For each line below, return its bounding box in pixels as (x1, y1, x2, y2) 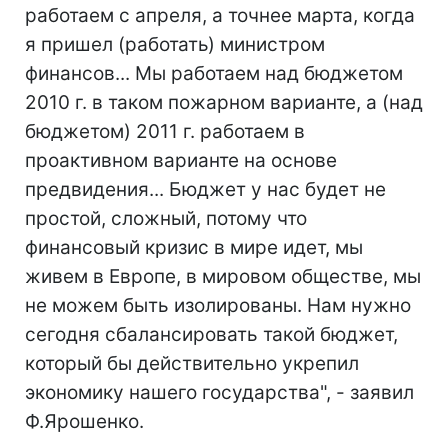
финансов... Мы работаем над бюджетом (25, 62, 403, 85)
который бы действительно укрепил (25, 352, 359, 375)
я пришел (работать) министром (25, 33, 325, 56)
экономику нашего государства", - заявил (25, 381, 414, 404)
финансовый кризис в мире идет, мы (25, 236, 363, 259)
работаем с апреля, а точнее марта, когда (25, 4, 415, 27)
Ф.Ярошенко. (25, 410, 144, 433)
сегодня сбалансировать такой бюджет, (25, 323, 398, 346)
